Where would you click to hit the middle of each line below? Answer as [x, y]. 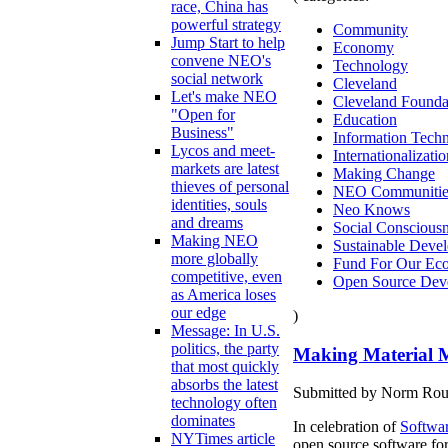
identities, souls [219, 205]
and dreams [207, 223]
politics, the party [225, 349]
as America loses [223, 295]
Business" [202, 133]
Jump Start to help [228, 43]
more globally [214, 259]
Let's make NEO [224, 97]
